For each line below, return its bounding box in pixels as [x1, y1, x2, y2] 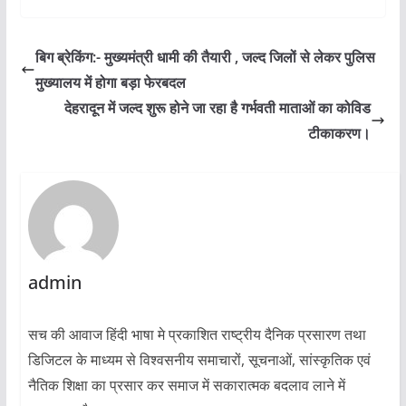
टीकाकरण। [308, 122, 372, 143]
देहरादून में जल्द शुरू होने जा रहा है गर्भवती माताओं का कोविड [64, 97, 372, 118]
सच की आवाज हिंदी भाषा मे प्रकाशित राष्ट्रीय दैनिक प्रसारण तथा [27, 324, 366, 344]
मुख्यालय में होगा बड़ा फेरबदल [34, 72, 186, 92]
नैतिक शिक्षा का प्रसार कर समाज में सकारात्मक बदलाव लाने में [27, 374, 345, 395]
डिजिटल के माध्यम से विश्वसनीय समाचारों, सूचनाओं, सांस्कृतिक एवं [27, 349, 371, 370]
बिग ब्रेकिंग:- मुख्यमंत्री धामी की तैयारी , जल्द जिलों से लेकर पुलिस [34, 46, 375, 67]
